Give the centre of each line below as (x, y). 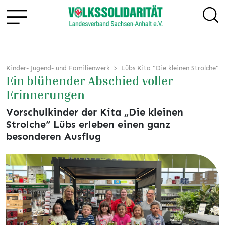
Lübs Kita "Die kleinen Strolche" (170, 68)
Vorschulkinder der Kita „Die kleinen (95, 112)
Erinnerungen (45, 95)
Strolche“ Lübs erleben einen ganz (88, 124)
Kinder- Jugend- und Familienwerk (58, 68)
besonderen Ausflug (53, 136)
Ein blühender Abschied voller (90, 81)
